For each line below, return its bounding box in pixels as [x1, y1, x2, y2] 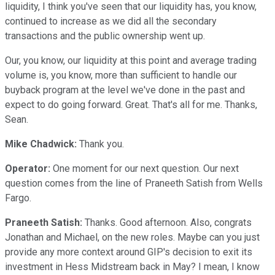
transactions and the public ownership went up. [5, 29, 205, 42]
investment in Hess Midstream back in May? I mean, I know [5, 260, 260, 273]
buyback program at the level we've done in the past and [5, 83, 245, 96]
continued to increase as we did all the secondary [5, 15, 217, 27]
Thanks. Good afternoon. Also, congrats [82, 216, 252, 228]
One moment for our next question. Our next [50, 162, 239, 174]
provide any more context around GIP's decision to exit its [5, 246, 252, 258]
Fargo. [5, 192, 31, 204]
